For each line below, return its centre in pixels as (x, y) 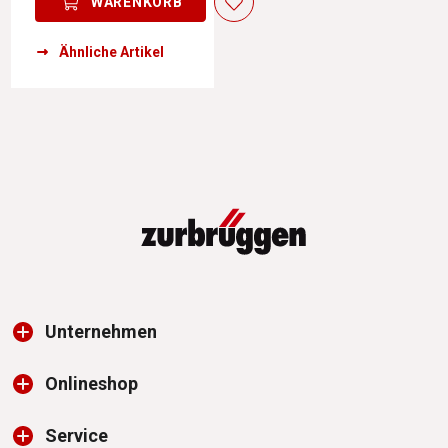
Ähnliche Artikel (111, 52)
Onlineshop (91, 384)
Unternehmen (101, 332)
